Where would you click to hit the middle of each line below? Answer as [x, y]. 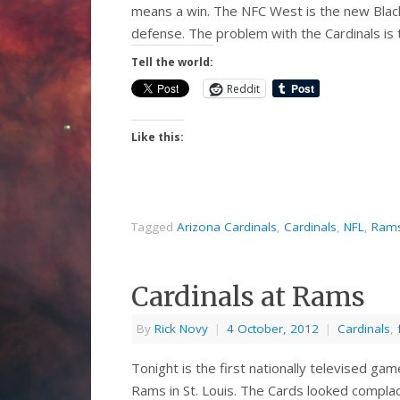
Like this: [158, 137]
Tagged [154, 227]
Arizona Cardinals [227, 227]
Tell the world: [172, 62]
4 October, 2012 [273, 329]
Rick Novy [181, 329]
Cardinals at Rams [248, 297]
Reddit [243, 88]
